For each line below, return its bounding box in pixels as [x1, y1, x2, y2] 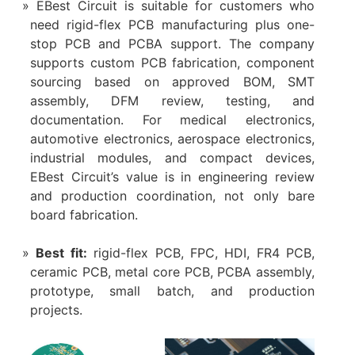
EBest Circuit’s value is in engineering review [29, 169, 315, 185]
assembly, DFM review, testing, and [29, 93, 315, 109]
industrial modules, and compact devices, [29, 150, 315, 166]
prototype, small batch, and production [29, 283, 315, 300]
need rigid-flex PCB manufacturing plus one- [29, 17, 315, 33]
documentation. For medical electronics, [29, 112, 315, 128]
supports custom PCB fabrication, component [29, 55, 315, 71]
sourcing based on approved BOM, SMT [29, 74, 315, 90]
